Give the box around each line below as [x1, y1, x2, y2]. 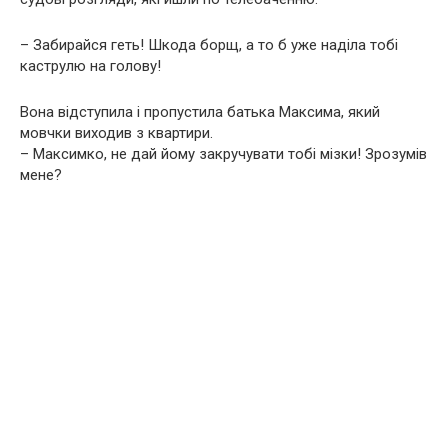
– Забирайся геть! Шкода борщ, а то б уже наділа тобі [20, 35, 398, 54]
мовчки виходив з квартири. [20, 123, 213, 142]
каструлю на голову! [20, 56, 161, 75]
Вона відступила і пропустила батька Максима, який [20, 102, 380, 121]
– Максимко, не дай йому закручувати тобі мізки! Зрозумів [20, 144, 427, 163]
